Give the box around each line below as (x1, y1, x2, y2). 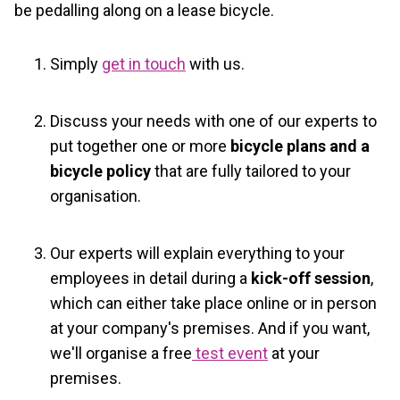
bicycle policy (50, 161, 151, 180)
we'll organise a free (50, 343, 192, 362)
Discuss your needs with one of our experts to (50, 111, 377, 130)
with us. (186, 54, 245, 73)
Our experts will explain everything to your (50, 243, 345, 262)
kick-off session (247, 268, 371, 287)
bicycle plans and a (227, 136, 370, 155)
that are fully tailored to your (151, 161, 351, 180)
